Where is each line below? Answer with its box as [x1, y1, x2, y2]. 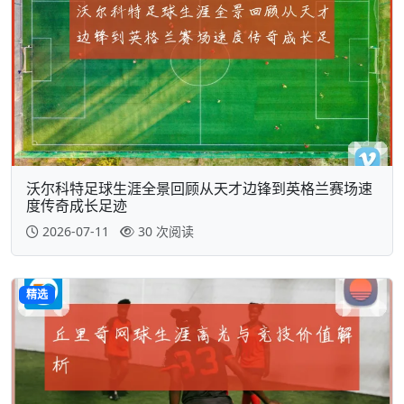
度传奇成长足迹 [26, 196, 127, 216]
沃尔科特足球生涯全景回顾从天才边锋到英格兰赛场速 [26, 179, 372, 199]
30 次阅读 [138, 223, 194, 241]
